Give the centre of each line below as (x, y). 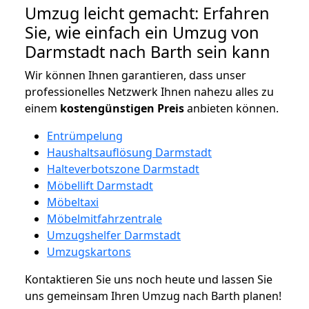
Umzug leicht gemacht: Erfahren (147, 13)
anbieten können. (231, 108)
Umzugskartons (89, 251)
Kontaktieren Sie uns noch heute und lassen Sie (149, 279)
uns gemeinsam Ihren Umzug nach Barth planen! (153, 296)
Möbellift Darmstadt (100, 185)
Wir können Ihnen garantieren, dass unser (136, 75)
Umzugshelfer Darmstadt (114, 235)
